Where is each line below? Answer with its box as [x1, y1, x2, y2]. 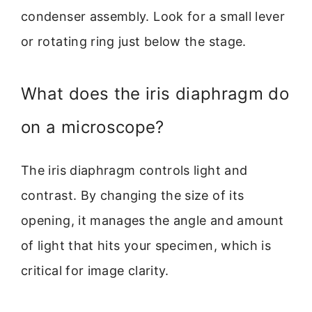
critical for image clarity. [21, 263, 169, 278]
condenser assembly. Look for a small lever [21, 9, 286, 24]
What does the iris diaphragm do [21, 83, 290, 104]
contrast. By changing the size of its [21, 187, 244, 203]
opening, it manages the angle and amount [21, 212, 284, 228]
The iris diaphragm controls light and [21, 162, 248, 178]
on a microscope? [21, 116, 164, 137]
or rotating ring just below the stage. [21, 34, 247, 49]
